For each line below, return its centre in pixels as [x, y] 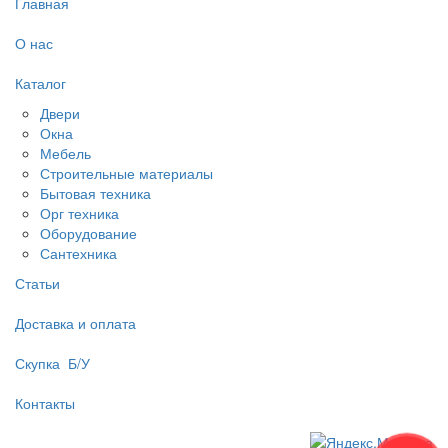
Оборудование [88, 232]
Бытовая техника [95, 192]
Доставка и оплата [75, 322]
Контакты [45, 402]
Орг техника [79, 212]
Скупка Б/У [52, 362]
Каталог [40, 82]
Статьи [37, 282]
